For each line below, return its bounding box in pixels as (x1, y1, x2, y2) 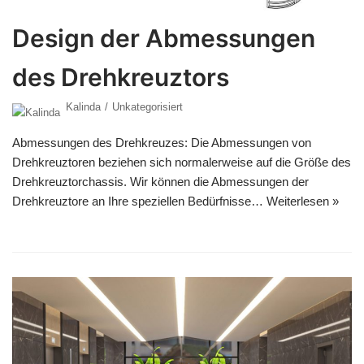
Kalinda (66, 100, 101, 113)
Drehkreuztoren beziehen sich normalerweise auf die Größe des (12, 154, 351, 169)
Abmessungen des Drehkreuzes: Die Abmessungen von (12, 135, 311, 149)
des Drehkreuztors (12, 62, 229, 92)
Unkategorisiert (112, 100, 183, 113)
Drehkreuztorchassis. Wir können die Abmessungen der (12, 174, 309, 188)
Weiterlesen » (266, 193, 339, 208)
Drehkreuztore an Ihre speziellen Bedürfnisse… (12, 193, 266, 208)
